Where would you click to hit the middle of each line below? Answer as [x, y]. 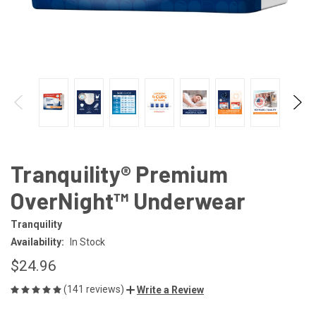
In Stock [87, 242]
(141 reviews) [95, 289]
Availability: [37, 242]
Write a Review [170, 290]
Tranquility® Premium [119, 173]
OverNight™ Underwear [128, 200]
